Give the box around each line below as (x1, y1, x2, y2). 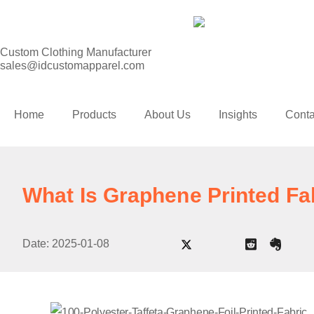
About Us (144, 109, 191, 121)
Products (72, 109, 116, 121)
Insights (219, 109, 257, 121)
